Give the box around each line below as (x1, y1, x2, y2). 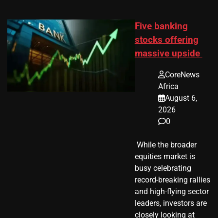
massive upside (134, 48, 202, 59)
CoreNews (164, 70, 200, 80)
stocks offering (134, 34, 199, 45)
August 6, (164, 93, 197, 103)
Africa (158, 82, 179, 91)
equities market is (134, 152, 195, 162)
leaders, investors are (134, 199, 207, 208)
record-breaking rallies (134, 175, 210, 185)
